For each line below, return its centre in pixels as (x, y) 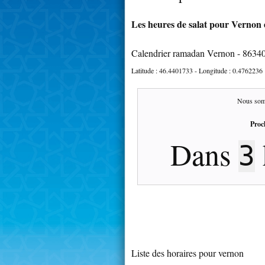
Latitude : (145, 70)
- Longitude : (213, 70)
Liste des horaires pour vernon (188, 253)
